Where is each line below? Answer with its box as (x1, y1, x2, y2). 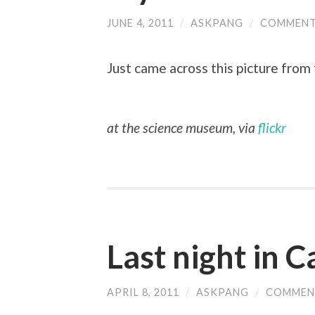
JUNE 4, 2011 (107, 16, 174, 29)
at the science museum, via (107, 120, 255, 136)
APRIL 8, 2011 (107, 285, 179, 298)
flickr (258, 120, 286, 136)
